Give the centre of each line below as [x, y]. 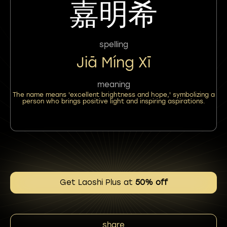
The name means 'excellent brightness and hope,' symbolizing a [113, 94]
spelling [113, 44]
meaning [113, 84]
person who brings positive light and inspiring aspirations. [113, 101]
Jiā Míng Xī [113, 62]
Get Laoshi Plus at [97, 182]
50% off [151, 182]
